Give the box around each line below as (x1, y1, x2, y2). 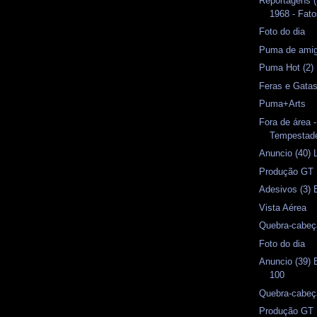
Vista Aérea (259, 202, 307, 213)
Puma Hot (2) (259, 62, 314, 74)
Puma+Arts (259, 98, 306, 110)
